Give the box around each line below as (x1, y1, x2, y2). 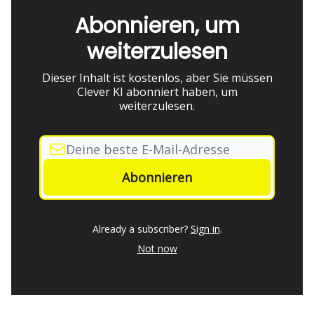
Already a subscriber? (92, 222, 188, 235)
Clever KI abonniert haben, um (76, 84, 238, 100)
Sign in (190, 222, 220, 235)
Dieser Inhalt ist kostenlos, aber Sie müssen (41, 70, 273, 86)
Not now (137, 242, 177, 255)
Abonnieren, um (74, 11, 240, 41)
